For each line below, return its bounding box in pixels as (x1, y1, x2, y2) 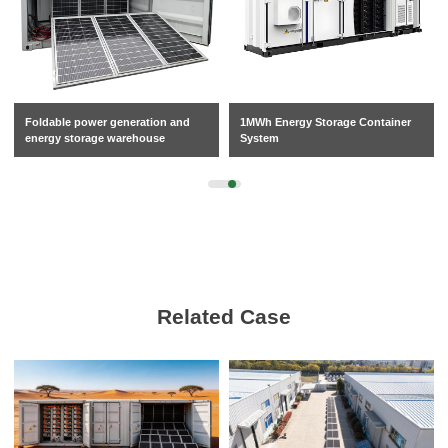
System (240, 132, 280, 145)
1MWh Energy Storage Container (240, 116, 412, 129)
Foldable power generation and (25, 116, 191, 129)
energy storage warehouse (25, 132, 166, 145)
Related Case (157, 305, 291, 329)
